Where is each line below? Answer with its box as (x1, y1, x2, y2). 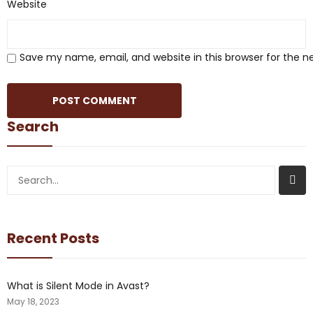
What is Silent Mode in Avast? (7, 279, 150, 293)
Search (7, 117, 59, 136)
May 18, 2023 (7, 296, 59, 307)
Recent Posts (7, 228, 99, 248)
